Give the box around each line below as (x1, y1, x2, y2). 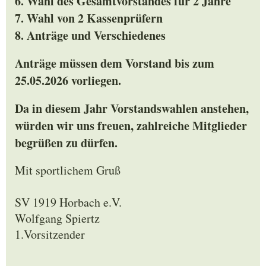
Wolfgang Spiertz (15, 210, 100, 227)
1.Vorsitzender (15, 226, 85, 243)
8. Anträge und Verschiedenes (15, 27, 166, 45)
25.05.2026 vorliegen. (15, 72, 121, 90)
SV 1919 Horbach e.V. (15, 194, 122, 211)
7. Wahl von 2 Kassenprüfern (15, 9, 163, 27)
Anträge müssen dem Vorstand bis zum (15, 55, 214, 72)
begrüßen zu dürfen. (15, 134, 118, 152)
